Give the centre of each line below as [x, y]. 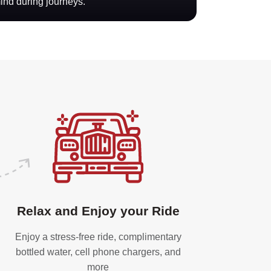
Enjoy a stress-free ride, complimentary [98, 237]
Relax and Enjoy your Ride [98, 211]
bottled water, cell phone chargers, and [98, 252]
